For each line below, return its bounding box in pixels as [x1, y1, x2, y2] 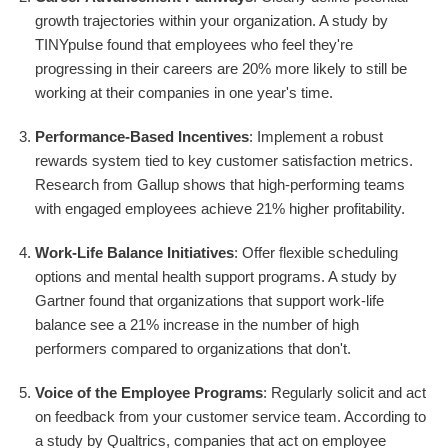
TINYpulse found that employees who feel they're [35, 36, 353, 54]
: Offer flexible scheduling [234, 244, 398, 262]
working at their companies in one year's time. [35, 84, 333, 102]
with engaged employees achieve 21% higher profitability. [35, 200, 405, 218]
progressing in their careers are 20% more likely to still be [35, 60, 407, 78]
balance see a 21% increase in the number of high [35, 316, 359, 334]
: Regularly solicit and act [263, 384, 426, 402]
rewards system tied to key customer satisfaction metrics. [35, 152, 413, 170]
